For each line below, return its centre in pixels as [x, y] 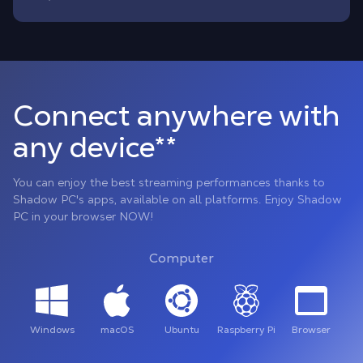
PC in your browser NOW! [83, 216]
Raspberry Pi [246, 330]
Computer [181, 258]
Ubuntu [181, 330]
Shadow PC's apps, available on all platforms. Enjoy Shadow [177, 199]
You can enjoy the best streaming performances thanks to [169, 182]
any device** [95, 147]
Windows [52, 330]
